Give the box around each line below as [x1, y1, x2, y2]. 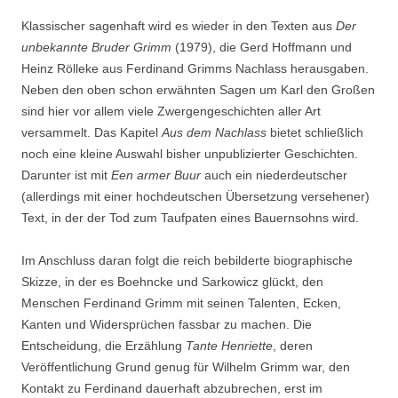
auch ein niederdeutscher [204, 168, 347, 182]
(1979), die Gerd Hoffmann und [175, 40, 352, 54]
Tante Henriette [186, 338, 273, 353]
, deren [273, 338, 313, 353]
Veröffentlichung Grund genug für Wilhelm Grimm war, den [21, 360, 350, 374]
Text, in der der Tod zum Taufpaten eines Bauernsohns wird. [21, 211, 359, 225]
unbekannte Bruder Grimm [21, 40, 175, 54]
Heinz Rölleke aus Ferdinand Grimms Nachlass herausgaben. [21, 61, 369, 76]
